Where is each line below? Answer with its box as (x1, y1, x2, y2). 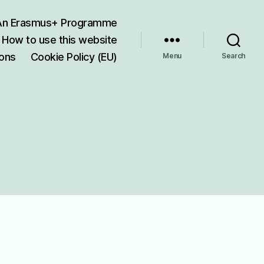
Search (221, 51, 246, 60)
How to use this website (2, 34, 117, 46)
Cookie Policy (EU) (30, 51, 117, 63)
